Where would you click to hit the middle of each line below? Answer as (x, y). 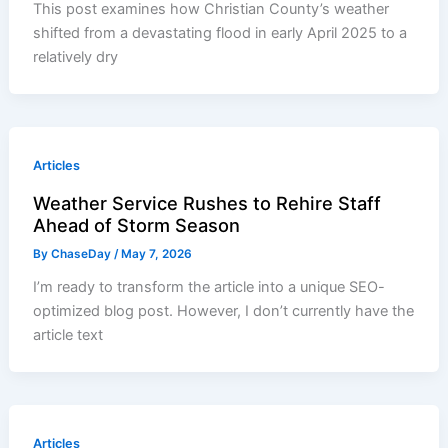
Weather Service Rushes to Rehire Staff (207, 202)
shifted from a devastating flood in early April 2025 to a (220, 33)
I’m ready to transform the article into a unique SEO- (209, 287)
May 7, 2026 (157, 254)
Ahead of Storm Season (137, 224)
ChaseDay (83, 254)
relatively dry (76, 57)
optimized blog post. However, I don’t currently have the (224, 311)
